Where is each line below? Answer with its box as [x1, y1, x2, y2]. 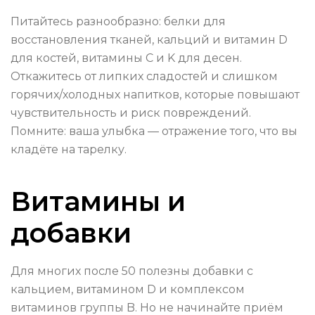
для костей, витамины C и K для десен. [11, 51, 242, 65]
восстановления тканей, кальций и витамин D [11, 33, 288, 47]
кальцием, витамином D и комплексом [11, 283, 245, 297]
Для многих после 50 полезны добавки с [11, 264, 253, 278]
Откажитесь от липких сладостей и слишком [11, 70, 278, 84]
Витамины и [11, 185, 186, 219]
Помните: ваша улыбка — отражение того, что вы [11, 124, 297, 139]
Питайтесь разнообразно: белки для [11, 15, 226, 29]
